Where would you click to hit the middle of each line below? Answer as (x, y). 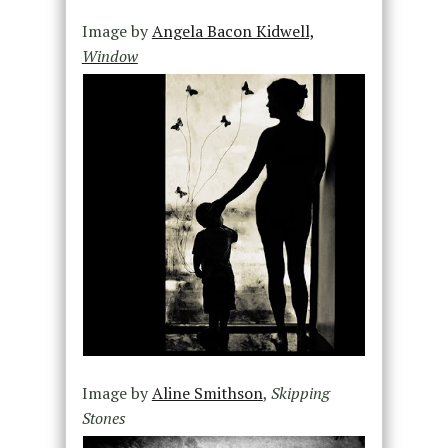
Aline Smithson (207, 392)
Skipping (300, 392)
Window (109, 55)
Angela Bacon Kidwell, (233, 30)
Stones (103, 417)
